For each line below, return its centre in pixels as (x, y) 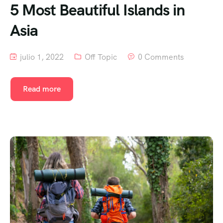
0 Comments (161, 57)
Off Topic (101, 57)
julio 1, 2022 (41, 57)
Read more (42, 89)
